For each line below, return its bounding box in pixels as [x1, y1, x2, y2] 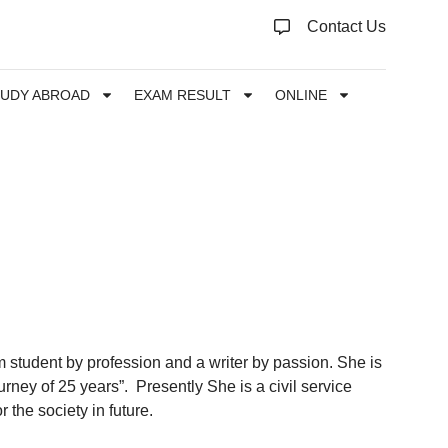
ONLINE [275, 87, 328, 103]
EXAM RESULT [134, 87, 232, 103]
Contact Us [306, 18, 386, 35]
